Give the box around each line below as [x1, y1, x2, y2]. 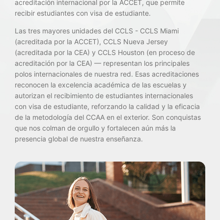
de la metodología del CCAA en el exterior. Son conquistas [15, 113, 201, 122]
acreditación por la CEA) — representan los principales [15, 59, 190, 68]
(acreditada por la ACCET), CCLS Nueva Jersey [15, 37, 168, 46]
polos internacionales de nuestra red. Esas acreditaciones [15, 70, 199, 79]
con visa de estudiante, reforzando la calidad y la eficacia [15, 102, 200, 111]
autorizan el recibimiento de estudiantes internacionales [15, 91, 193, 100]
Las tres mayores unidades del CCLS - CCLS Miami [15, 27, 179, 35]
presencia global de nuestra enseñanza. [15, 135, 143, 143]
